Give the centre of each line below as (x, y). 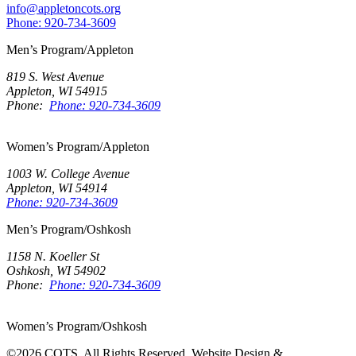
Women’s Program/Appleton (78, 147)
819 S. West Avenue (55, 77)
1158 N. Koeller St (53, 257)
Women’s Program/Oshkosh (77, 327)
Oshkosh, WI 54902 (56, 271)
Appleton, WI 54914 (57, 188)
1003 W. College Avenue (68, 174)
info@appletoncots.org (64, 9)
